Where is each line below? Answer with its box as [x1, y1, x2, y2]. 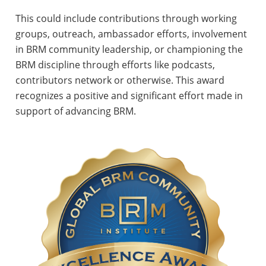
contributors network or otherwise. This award [15, 73, 224, 87]
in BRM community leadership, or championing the [15, 42, 243, 56]
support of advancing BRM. [15, 104, 136, 118]
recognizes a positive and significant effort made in [15, 88, 243, 102]
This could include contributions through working [15, 11, 237, 25]
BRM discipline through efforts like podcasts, [15, 58, 215, 71]
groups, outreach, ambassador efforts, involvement [15, 27, 247, 40]
